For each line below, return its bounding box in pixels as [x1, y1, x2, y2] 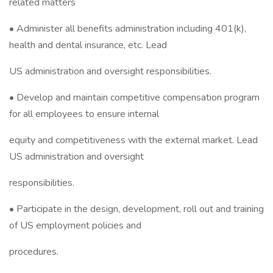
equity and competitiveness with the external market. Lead [9, 133, 258, 147]
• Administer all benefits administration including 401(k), [9, 22, 246, 35]
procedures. [9, 245, 58, 258]
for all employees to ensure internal [9, 107, 159, 121]
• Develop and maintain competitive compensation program [9, 91, 260, 104]
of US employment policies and [9, 219, 141, 232]
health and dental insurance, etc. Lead [9, 38, 167, 52]
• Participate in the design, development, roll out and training [9, 202, 264, 216]
